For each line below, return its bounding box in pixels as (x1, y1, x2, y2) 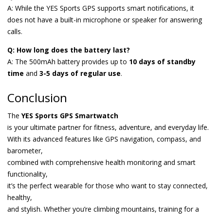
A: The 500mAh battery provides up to (7, 56, 129, 66)
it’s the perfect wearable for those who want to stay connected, (7, 181, 208, 190)
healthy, (7, 193, 32, 202)
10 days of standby (129, 56, 196, 66)
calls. (7, 26, 22, 36)
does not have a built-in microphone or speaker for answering (7, 15, 202, 24)
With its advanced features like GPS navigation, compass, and (7, 134, 201, 144)
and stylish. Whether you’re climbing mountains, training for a (7, 204, 199, 214)
